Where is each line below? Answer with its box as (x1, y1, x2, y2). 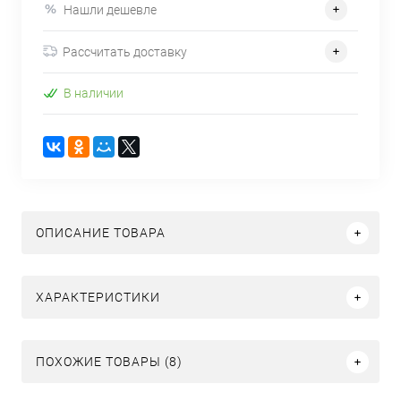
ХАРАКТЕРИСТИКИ (36, 290, 160, 305)
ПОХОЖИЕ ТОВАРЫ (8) (36, 354, 183, 370)
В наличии (64, 86, 124, 101)
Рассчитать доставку (63, 44, 187, 59)
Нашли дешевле (64, 2, 157, 17)
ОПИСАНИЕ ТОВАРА (36, 226, 166, 241)
